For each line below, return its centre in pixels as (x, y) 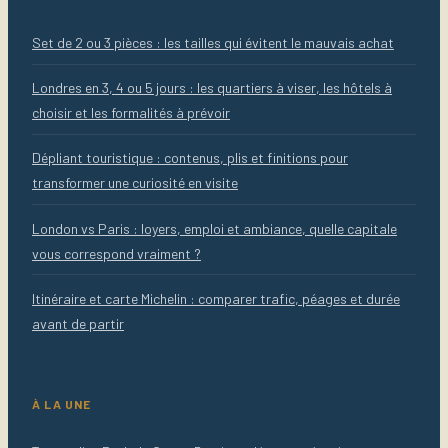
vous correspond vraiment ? (116, 253)
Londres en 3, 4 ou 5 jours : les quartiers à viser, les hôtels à (212, 88)
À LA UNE (62, 404)
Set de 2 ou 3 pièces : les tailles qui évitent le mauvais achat (213, 42)
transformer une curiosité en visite (135, 183)
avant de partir (78, 323)
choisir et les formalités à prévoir (131, 113)
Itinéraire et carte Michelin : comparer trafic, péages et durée (216, 298)
